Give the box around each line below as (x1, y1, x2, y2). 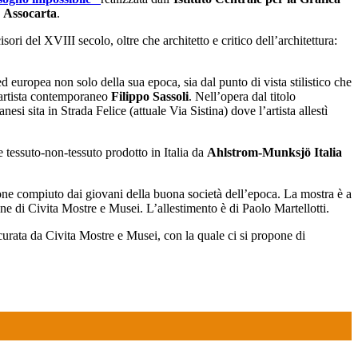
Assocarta (3, 6, 57, 21)
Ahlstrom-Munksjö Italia (207, 145, 342, 160)
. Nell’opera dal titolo (189, 89, 296, 104)
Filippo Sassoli (111, 89, 189, 104)
